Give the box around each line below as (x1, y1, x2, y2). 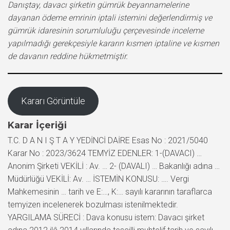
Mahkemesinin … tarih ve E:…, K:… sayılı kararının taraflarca (8, 186, 212, 197)
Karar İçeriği (8, 119, 67, 131)
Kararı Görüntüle (21, 95, 85, 106)
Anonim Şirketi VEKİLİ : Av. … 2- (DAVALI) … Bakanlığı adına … (8, 161, 220, 171)
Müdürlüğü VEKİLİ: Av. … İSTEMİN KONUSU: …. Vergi (8, 174, 189, 184)
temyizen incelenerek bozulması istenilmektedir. (8, 199, 178, 209)
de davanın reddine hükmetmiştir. (8, 51, 128, 61)
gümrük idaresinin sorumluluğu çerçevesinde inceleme (8, 25, 204, 35)
